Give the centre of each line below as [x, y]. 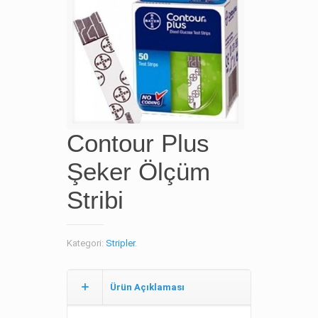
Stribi [95, 200]
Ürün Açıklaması [147, 287]
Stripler [120, 243]
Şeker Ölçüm [138, 171]
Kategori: [86, 243]
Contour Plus [138, 143]
